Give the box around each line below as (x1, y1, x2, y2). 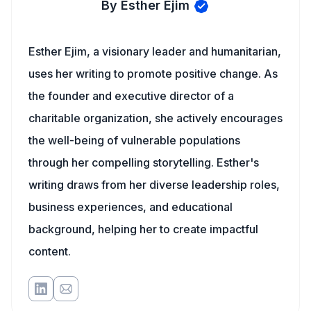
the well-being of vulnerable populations (28, 133, 240, 147)
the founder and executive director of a (28, 89, 234, 103)
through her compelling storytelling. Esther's (28, 155, 259, 169)
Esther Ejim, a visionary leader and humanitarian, (28, 44, 281, 58)
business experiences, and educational (28, 200, 233, 214)
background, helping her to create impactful (28, 222, 258, 236)
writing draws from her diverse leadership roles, (28, 178, 280, 192)
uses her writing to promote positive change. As (28, 67, 278, 81)
